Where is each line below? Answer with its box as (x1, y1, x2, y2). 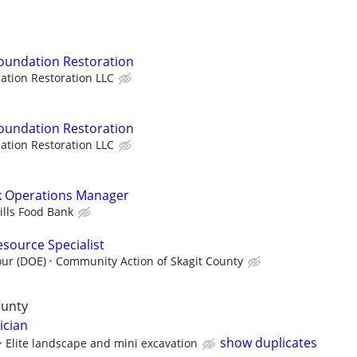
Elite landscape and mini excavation (6, 335, 198, 351)
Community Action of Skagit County (56, 253, 243, 269)
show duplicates (220, 334, 317, 352)
